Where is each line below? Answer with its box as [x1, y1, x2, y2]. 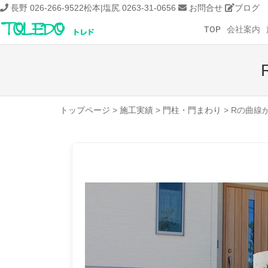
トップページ [60, 105, 110, 115]
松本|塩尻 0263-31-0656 [84, 3, 176, 13]
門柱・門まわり [163, 105, 221, 115]
